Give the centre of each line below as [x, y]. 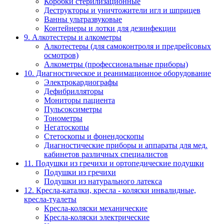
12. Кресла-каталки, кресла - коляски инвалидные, [110, 190]
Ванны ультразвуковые [83, 19]
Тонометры [63, 118]
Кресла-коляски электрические [97, 217]
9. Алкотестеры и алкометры [73, 37]
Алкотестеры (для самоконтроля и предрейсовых [127, 46]
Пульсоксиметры [73, 109]
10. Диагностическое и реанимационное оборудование [117, 73]
